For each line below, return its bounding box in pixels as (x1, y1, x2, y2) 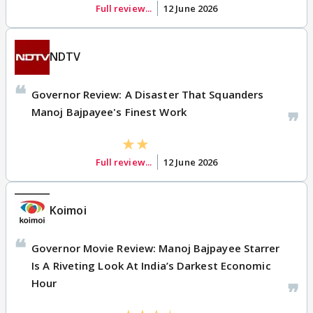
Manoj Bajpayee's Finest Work (31, 104, 187, 119)
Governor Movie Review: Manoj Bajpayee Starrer (31, 240, 280, 255)
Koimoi (50, 203, 87, 219)
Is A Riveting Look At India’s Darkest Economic (31, 258, 271, 272)
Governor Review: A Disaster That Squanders (31, 87, 264, 101)
